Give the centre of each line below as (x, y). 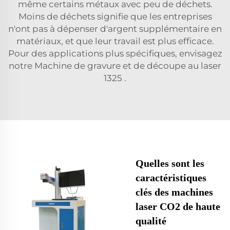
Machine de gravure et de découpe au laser (128, 65)
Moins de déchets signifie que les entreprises (115, 16)
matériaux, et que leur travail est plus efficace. (115, 41)
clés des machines (174, 192)
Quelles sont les (170, 163)
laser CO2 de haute (178, 206)
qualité (151, 221)
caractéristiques (171, 177)
